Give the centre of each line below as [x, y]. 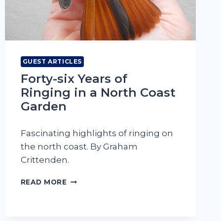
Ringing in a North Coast [98, 93]
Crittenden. [45, 160]
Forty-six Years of [74, 79]
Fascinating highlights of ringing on [97, 133]
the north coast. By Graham [79, 147]
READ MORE [44, 182]
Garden [43, 107]
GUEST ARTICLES [52, 62]
